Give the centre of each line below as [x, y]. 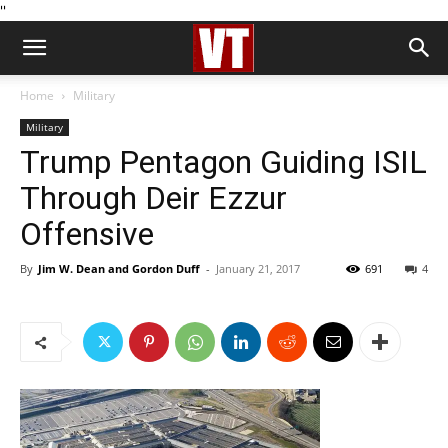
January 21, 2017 [258, 268]
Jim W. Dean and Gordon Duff [119, 268]
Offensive [87, 234]
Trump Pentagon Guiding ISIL [223, 162]
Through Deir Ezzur [153, 198]
